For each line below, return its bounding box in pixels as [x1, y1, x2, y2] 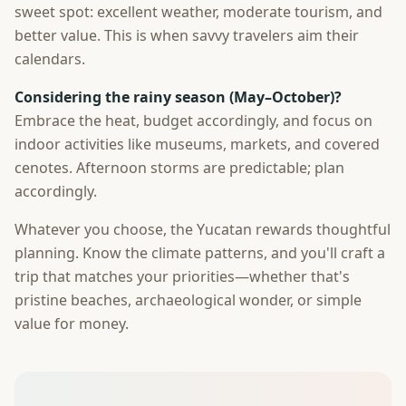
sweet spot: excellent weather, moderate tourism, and [14, 2, 382, 22]
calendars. [14, 49, 85, 69]
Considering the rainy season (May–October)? [14, 87, 342, 107]
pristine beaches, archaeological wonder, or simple [14, 290, 362, 310]
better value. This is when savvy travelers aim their [14, 25, 359, 45]
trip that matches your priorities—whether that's [14, 266, 350, 286]
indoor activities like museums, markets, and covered [14, 134, 380, 154]
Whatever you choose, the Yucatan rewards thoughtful [14, 219, 391, 239]
